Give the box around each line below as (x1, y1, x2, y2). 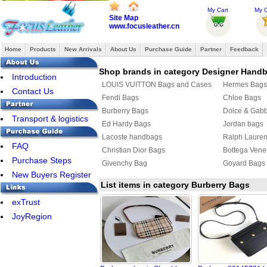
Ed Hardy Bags (102, 120, 151, 128)
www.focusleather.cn (109, 22, 179, 31)
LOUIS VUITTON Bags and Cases (102, 80, 212, 89)
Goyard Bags (223, 159, 265, 167)
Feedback (230, 46, 259, 52)
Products (30, 46, 56, 52)
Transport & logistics (12, 114, 88, 123)
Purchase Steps (12, 156, 72, 165)
